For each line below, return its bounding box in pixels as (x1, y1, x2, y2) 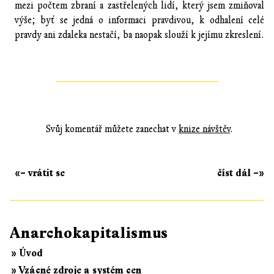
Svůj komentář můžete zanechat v (46, 123, 179, 135)
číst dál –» (217, 166, 264, 179)
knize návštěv (179, 123, 230, 135)
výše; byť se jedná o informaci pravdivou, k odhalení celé (15, 14, 264, 26)
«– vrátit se (15, 166, 65, 179)
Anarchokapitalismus (10, 223, 168, 243)
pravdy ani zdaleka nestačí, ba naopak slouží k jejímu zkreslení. (15, 29, 264, 40)
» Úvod (11, 246, 43, 259)
